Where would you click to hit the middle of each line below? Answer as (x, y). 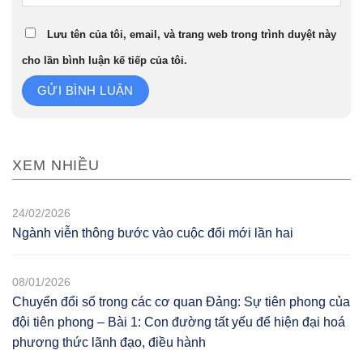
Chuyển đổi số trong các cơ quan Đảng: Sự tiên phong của (181, 302)
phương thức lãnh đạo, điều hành (109, 343)
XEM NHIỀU (56, 166)
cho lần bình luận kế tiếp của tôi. (105, 61)
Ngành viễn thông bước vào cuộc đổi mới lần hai (153, 233)
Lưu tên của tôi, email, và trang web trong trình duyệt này (192, 35)
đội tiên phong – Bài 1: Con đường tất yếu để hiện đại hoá (179, 322)
